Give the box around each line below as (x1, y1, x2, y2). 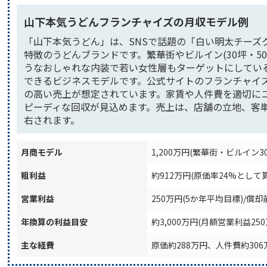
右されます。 (24, 113, 80, 128)
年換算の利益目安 (21, 216, 88, 228)
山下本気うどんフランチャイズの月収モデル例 (24, 14, 249, 30)
